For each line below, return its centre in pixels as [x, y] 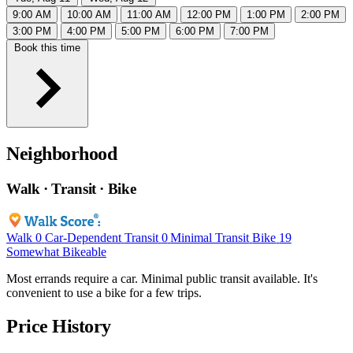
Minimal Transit [210, 237]
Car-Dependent [83, 237]
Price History [59, 326]
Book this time [47, 48]
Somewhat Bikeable [56, 251]
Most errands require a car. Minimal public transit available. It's [162, 278]
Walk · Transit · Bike [71, 189]
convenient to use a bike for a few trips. [104, 292]
